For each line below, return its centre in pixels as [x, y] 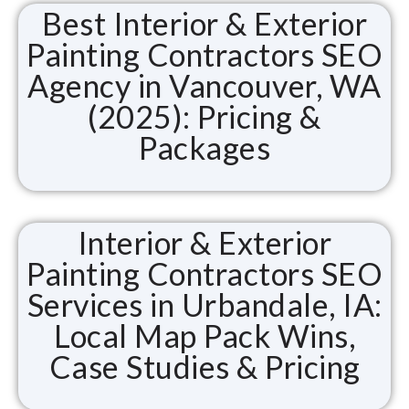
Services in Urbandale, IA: [204, 304]
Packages [204, 147]
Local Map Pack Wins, [204, 336]
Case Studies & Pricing [204, 367]
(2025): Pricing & [204, 116]
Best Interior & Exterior [204, 23]
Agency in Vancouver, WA [204, 85]
